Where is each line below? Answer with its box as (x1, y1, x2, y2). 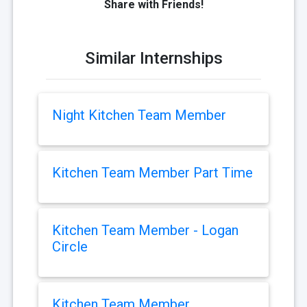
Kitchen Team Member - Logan (52, 222, 238, 239)
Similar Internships (84, 49, 223, 69)
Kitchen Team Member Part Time (52, 164, 253, 182)
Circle (52, 238, 88, 256)
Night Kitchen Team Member (52, 107, 226, 124)
